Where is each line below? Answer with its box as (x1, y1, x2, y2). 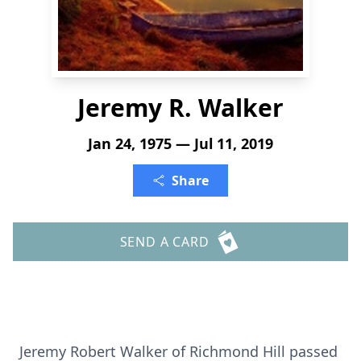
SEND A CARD (119, 233, 210, 251)
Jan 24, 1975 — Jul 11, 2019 (88, 134, 273, 153)
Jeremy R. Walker (77, 91, 284, 124)
